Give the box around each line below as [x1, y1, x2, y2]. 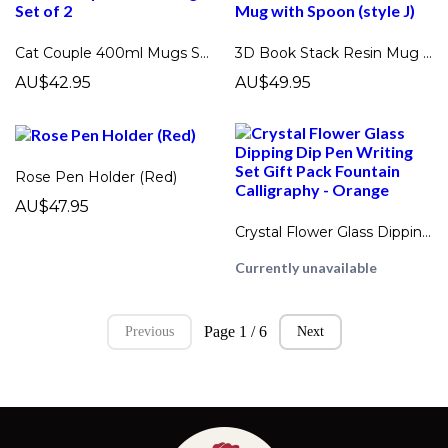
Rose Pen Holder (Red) [15, 168, 178, 187]
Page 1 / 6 [203, 323, 267, 340]
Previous [124, 324, 174, 339]
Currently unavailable [235, 259, 378, 276]
